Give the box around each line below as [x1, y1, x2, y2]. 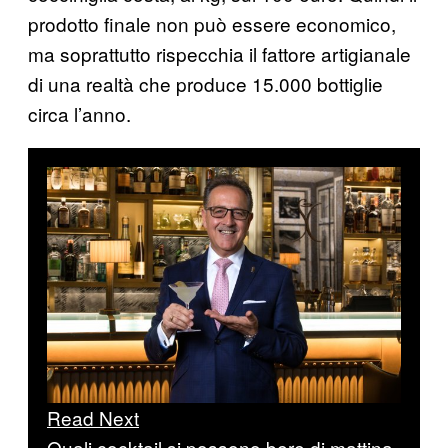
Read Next [47, 403, 139, 431]
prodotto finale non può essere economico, [28, 9, 396, 37]
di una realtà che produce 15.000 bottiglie [28, 69, 383, 97]
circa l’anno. [28, 99, 131, 127]
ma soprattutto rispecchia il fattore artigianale [28, 39, 411, 67]
